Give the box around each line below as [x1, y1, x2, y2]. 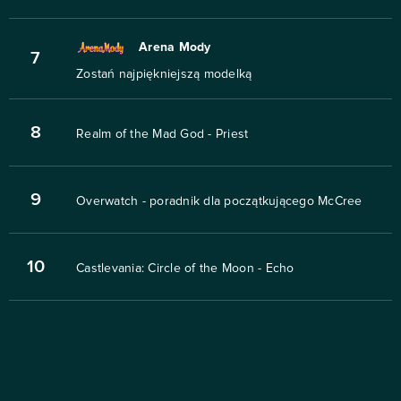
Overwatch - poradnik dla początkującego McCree [76, 195, 363, 209]
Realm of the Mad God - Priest [76, 128, 249, 141]
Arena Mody [139, 41, 211, 55]
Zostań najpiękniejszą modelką [76, 68, 252, 81]
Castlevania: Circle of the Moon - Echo [76, 262, 294, 276]
